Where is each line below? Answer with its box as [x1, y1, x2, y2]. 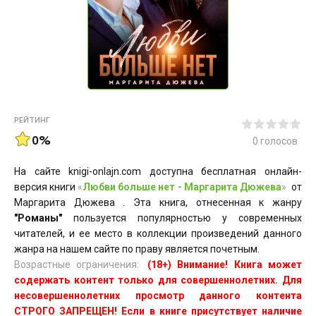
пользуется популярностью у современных [62, 212, 302, 224]
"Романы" [14, 212, 62, 224]
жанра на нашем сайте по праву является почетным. [14, 243, 260, 255]
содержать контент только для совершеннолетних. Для [14, 274, 302, 286]
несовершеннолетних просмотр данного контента [14, 290, 302, 301]
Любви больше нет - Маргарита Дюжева [83, 181, 281, 193]
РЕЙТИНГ [14, 114, 49, 126]
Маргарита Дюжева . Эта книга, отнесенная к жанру [14, 197, 302, 208]
